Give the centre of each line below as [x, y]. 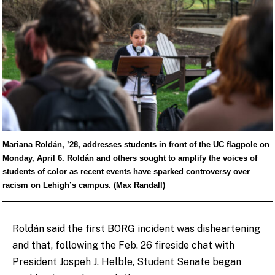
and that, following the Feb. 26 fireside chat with [123, 245]
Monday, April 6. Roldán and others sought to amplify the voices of [130, 158]
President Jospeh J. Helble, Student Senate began [127, 261]
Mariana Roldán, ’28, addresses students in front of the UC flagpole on [136, 145]
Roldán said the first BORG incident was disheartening [136, 228]
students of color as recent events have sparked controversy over [126, 172]
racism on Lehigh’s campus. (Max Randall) [83, 185]
